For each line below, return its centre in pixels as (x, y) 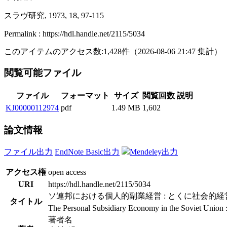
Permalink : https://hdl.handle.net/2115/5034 (74, 33)
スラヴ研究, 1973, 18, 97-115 (54, 15)
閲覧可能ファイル (44, 73)
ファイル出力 (28, 152)
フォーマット (85, 96)
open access (67, 172)
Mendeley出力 (154, 152)
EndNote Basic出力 (87, 152)
